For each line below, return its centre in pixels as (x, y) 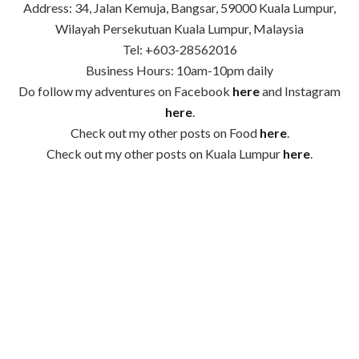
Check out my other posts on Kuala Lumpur (165, 154)
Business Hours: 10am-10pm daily (179, 71)
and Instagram (300, 91)
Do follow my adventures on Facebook (125, 91)
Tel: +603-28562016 (179, 50)
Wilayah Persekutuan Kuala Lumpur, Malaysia (179, 29)
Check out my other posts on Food (165, 133)
